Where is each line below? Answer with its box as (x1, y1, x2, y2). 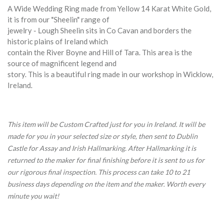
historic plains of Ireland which (7, 36, 108, 46)
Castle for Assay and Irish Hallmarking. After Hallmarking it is (7, 143, 196, 152)
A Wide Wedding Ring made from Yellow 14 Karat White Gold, (7, 3, 211, 13)
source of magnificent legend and (7, 58, 116, 68)
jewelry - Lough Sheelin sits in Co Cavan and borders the (7, 25, 192, 35)
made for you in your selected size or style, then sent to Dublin (7, 131, 198, 140)
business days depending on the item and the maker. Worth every (7, 179, 205, 188)
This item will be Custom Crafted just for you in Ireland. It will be (7, 119, 205, 128)
